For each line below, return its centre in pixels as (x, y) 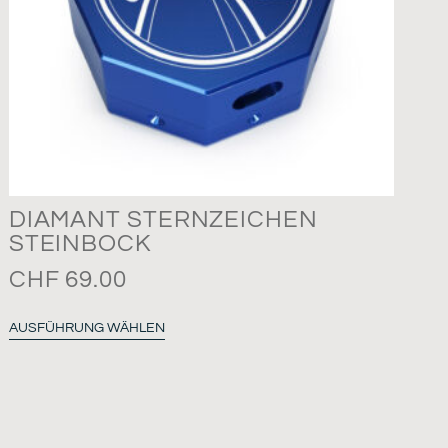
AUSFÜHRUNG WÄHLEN (86, 328)
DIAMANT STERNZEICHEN (163, 220)
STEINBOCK (79, 244)
